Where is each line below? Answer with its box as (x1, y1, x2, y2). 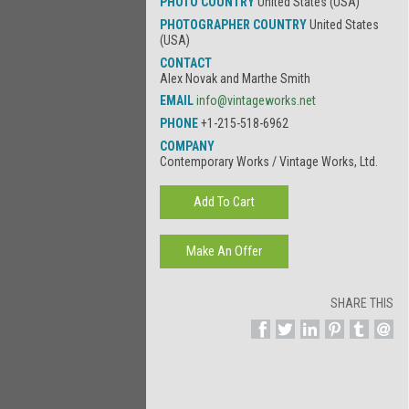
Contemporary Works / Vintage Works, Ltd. (160, 153, 379, 169)
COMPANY (160, 138, 215, 153)
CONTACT (160, 55, 213, 70)
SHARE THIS (330, 296, 394, 311)
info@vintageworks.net (196, 93, 317, 109)
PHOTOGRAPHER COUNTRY (160, 17, 310, 33)
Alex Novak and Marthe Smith (160, 70, 311, 86)
